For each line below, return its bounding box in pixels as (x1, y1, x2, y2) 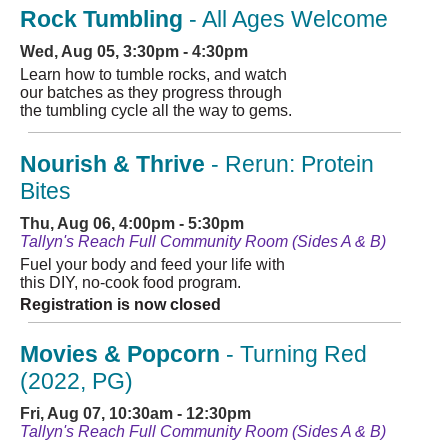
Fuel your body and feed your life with (20, 256, 285, 274)
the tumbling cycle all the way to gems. (20, 102, 292, 120)
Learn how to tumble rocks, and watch (20, 66, 287, 84)
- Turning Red (220, 341, 367, 368)
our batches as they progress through (20, 84, 282, 102)
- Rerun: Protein (205, 151, 374, 178)
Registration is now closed (20, 296, 221, 314)
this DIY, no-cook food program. (20, 274, 241, 292)
